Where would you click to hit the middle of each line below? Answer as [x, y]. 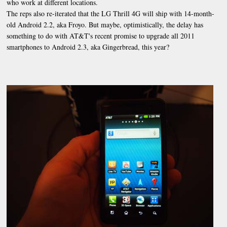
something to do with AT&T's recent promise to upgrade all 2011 [101, 35]
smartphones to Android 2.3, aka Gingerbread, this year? [88, 47]
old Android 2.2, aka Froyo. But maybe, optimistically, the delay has [105, 24]
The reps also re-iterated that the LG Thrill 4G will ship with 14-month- [111, 13]
